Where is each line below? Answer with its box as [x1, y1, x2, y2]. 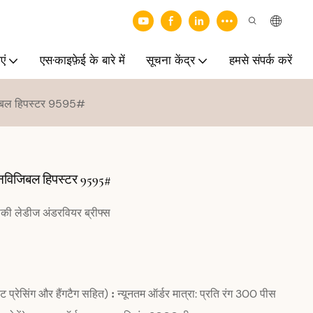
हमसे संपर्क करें [229, 52, 292, 68]
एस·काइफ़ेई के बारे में [40, 52, 125, 68]
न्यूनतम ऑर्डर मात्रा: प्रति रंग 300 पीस [115, 286, 276, 301]
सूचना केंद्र [146, 52, 195, 68]
